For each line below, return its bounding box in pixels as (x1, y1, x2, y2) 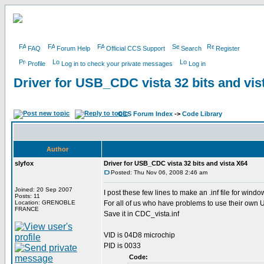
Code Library (182, 110, 222, 117)
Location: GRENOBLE (15, 199, 75, 206)
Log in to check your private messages (61, 60, 173, 67)
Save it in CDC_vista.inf (104, 210, 179, 218)
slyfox (15, 160, 34, 167)
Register (216, 45, 240, 52)
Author (47, 146, 68, 153)
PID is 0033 (104, 242, 141, 250)
